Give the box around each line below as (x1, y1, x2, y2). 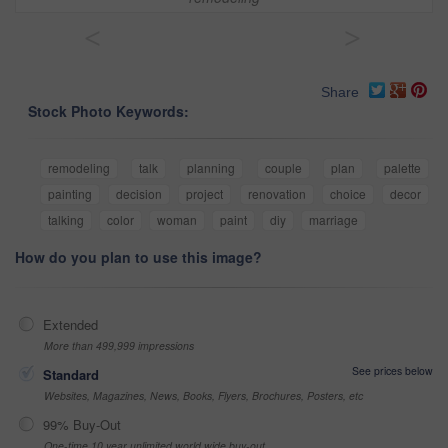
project (186, 185, 224, 203)
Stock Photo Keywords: (28, 101, 189, 122)
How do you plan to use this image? (15, 247, 262, 268)
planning (187, 159, 236, 177)
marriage (309, 211, 358, 229)
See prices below (352, 363, 433, 379)
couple (264, 159, 302, 177)
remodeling (48, 159, 110, 177)
